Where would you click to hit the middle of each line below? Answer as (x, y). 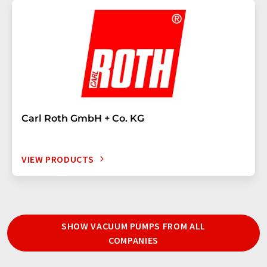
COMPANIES (133, 240)
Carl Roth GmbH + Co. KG (83, 118)
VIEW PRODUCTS (58, 159)
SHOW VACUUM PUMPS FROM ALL (133, 226)
